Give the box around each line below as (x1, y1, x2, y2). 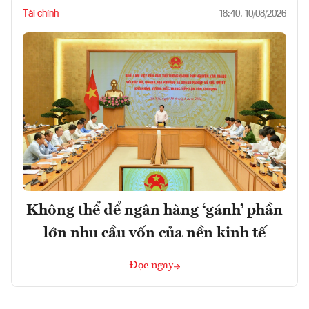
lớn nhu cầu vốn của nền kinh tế (43, 225, 266, 241)
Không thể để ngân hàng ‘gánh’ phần (26, 202, 283, 218)
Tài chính (23, 9, 59, 19)
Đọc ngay (129, 259, 174, 271)
